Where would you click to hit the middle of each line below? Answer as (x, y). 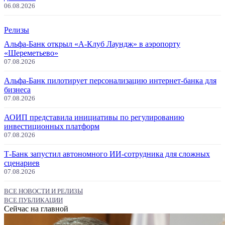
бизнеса (17, 89)
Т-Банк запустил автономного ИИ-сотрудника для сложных (107, 154)
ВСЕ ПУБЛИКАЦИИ (33, 200)
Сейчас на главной (36, 208)
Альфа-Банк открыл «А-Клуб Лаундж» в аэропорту (92, 44)
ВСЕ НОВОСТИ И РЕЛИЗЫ (43, 191)
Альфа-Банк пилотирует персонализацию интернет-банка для (110, 80)
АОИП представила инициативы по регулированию (94, 117)
